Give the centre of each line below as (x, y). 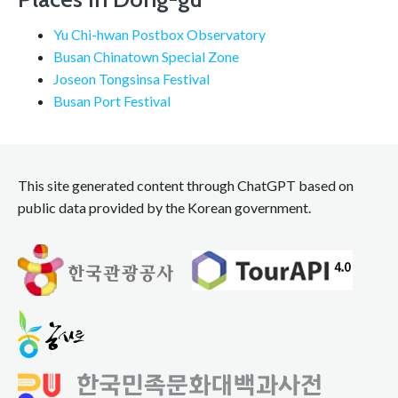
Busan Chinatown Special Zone (146, 57)
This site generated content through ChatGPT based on (186, 186)
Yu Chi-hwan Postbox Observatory (159, 35)
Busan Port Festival (112, 101)
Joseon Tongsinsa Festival (131, 79)
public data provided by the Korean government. (164, 208)
